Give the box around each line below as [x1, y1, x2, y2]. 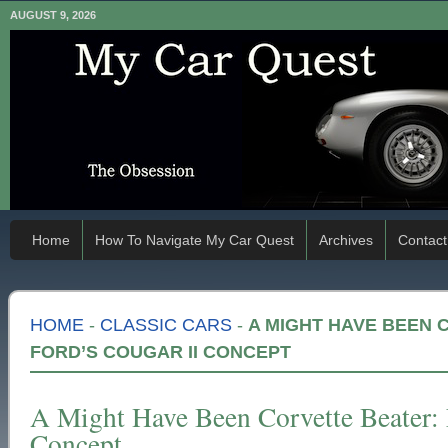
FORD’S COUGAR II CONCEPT [30, 342, 291, 362]
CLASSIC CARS [100, 315, 232, 335]
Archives [319, 232, 373, 248]
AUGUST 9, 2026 [10, 9, 96, 21]
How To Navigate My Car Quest [95, 232, 294, 248]
